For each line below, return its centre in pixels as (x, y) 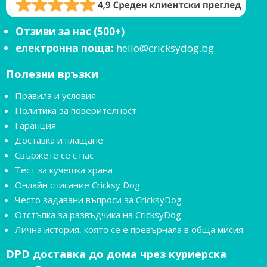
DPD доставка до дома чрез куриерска (116, 254)
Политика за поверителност (76, 110)
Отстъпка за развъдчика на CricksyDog (98, 214)
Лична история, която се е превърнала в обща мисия (129, 229)
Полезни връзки (52, 74)
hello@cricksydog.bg (164, 48)
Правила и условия (55, 95)
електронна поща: (65, 48)
